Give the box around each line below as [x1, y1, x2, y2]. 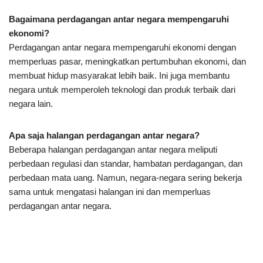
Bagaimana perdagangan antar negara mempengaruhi [9, 14, 229, 24]
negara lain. [9, 98, 53, 109]
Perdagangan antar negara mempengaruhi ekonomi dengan [9, 42, 236, 52]
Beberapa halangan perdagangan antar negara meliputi [9, 144, 217, 154]
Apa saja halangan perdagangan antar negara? [9, 130, 200, 140]
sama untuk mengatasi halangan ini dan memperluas [9, 186, 211, 197]
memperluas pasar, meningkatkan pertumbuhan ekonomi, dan [9, 56, 246, 66]
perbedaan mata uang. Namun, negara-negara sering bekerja [9, 172, 242, 183]
